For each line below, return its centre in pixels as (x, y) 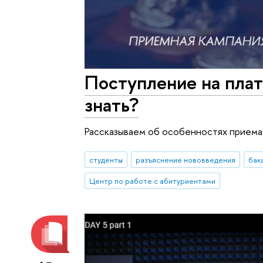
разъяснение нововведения (185, 160)
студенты (106, 160)
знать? (112, 104)
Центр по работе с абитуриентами (153, 181)
